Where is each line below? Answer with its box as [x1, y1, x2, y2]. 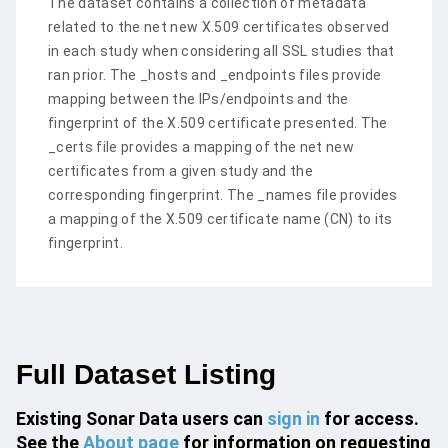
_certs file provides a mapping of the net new [48, 139, 354, 155]
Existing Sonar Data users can [16, 408, 267, 429]
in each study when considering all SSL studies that [48, 43, 395, 59]
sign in [267, 408, 320, 429]
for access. [320, 408, 419, 429]
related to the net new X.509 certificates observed [48, 19, 390, 35]
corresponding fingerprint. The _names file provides [48, 187, 398, 203]
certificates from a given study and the [48, 163, 313, 179]
